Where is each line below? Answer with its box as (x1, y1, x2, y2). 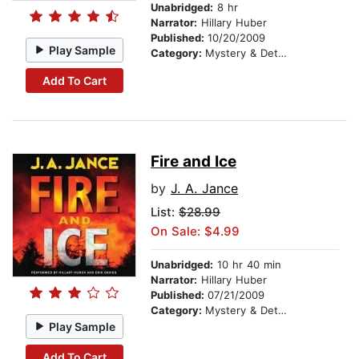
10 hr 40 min (213, 258, 281, 272)
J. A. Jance (171, 180, 238, 197)
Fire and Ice (151, 152, 236, 171)
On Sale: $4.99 (151, 224, 240, 240)
